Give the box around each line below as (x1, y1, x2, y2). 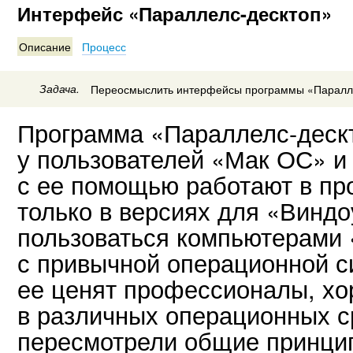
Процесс (82, 39, 127, 55)
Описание (19, 39, 71, 55)
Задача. (39, 80, 80, 96)
